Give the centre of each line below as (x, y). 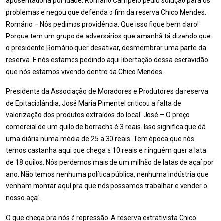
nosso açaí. (23, 198)
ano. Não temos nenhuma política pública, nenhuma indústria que (107, 174)
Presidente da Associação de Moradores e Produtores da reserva (107, 91)
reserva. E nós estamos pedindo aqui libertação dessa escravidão (107, 60)
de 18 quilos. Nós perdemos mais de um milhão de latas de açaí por (110, 162)
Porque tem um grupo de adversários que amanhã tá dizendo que (108, 36)
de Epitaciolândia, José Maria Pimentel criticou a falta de (93, 103)
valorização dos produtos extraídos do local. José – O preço (98, 115)
